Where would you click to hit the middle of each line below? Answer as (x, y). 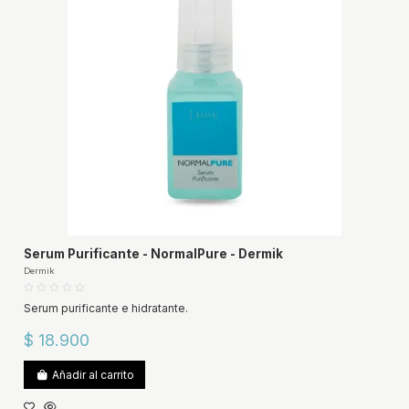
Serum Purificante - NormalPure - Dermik (153, 254)
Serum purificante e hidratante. (105, 309)
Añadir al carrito (93, 374)
